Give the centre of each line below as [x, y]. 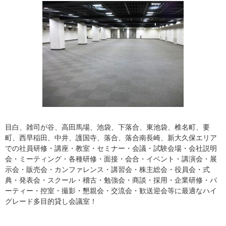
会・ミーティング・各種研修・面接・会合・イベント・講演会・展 [111, 159]
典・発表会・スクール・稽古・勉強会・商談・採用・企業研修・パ [111, 180]
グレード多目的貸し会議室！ [51, 201]
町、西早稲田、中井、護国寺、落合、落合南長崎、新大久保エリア [111, 138]
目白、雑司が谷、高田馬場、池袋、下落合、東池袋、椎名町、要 [107, 127]
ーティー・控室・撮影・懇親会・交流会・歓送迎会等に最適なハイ [111, 191]
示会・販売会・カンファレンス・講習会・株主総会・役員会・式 [107, 169]
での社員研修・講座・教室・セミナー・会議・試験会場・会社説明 [111, 148]
